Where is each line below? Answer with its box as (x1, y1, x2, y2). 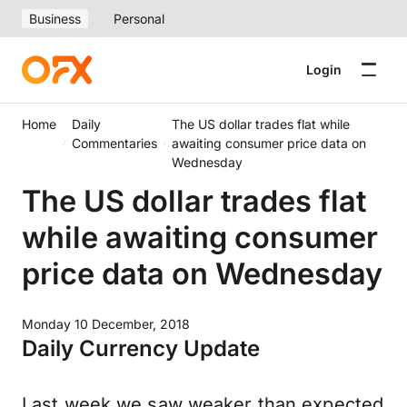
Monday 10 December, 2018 (22, 316, 190, 332)
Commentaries (71, 135, 157, 151)
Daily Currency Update (22, 335, 260, 362)
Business (29, 11, 81, 26)
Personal (114, 11, 164, 26)
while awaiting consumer (22, 219, 378, 255)
